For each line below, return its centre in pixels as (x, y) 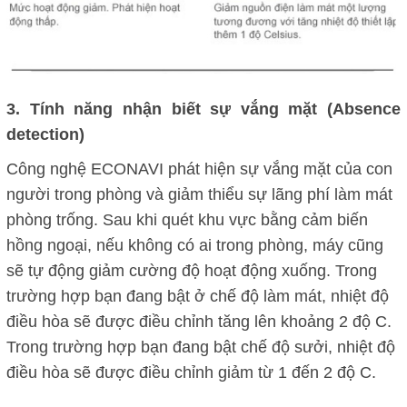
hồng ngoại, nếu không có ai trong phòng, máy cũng (195, 245)
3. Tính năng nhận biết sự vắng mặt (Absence (203, 109)
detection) (45, 134)
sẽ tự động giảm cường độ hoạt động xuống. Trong (192, 270)
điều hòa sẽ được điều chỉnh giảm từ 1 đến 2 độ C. (191, 372)
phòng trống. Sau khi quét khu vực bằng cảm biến (187, 219)
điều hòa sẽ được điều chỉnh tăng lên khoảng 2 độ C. (199, 321)
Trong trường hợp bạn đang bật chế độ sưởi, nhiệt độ (201, 347)
